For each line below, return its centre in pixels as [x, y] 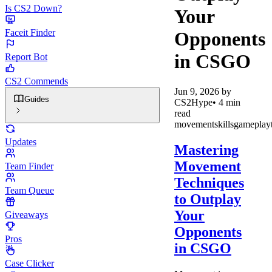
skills [224, 124]
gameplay [252, 124]
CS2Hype [193, 102]
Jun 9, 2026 [197, 91]
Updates [21, 142]
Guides [37, 99]
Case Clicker [29, 263]
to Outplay [208, 199]
